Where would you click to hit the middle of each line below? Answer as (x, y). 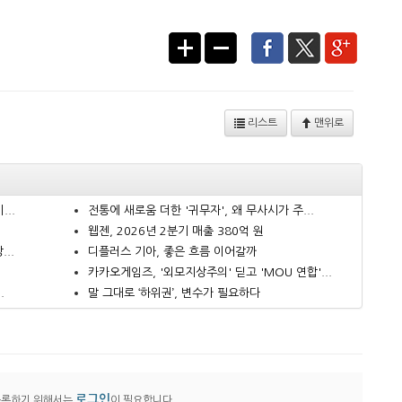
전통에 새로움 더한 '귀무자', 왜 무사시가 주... (201, 211)
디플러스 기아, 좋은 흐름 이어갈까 (172, 252)
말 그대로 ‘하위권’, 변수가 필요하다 (174, 293)
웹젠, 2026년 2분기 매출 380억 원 (176, 232)
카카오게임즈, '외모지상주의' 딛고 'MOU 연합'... (210, 273)
